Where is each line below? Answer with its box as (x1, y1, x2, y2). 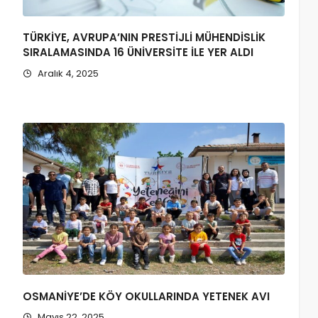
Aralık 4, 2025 (35, 66, 99, 80)
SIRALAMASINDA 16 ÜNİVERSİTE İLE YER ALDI (23, 45, 254, 60)
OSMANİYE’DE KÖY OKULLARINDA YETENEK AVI (23, 289, 270, 305)
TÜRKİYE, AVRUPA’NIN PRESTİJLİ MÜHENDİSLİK (23, 30, 266, 45)
